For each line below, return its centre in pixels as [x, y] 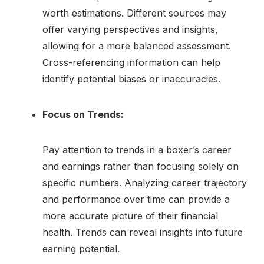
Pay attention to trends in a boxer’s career [137, 149]
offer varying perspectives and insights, [130, 29]
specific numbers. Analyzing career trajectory [145, 182]
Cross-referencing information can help [131, 62]
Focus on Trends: [83, 114]
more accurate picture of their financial [130, 215]
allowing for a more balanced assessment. [137, 46]
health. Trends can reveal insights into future [143, 232]
